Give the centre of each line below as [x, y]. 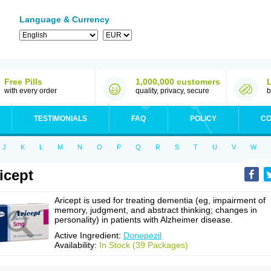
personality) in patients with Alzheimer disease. [144, 220]
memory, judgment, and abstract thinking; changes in [156, 210]
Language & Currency [64, 19]
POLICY [203, 119]
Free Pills [23, 82]
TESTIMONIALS [60, 119]
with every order [31, 91]
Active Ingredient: [89, 235]
